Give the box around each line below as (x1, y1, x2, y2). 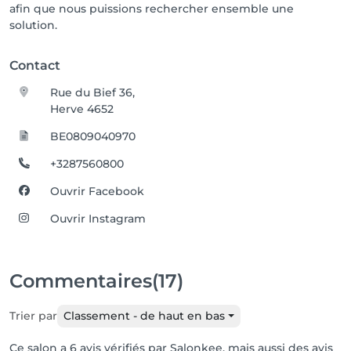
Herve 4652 (50, 102, 114, 116)
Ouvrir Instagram (50, 212, 147, 226)
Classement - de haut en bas (63, 309, 225, 323)
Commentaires (9, 270, 152, 292)
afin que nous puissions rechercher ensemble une (9, 2, 294, 16)
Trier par (9, 309, 57, 323)
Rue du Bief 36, (50, 85, 136, 100)
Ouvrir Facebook (50, 184, 145, 198)
